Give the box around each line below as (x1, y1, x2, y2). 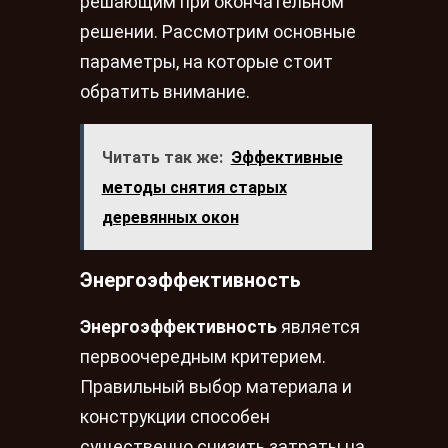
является (277, 316, 360, 337)
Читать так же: (101, 148, 223, 167)
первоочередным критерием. (80, 346, 326, 367)
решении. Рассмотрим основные (80, 21, 356, 42)
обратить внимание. (80, 81, 250, 102)
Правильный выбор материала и (80, 376, 352, 397)
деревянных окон (101, 208, 239, 227)
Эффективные (230, 148, 343, 167)
